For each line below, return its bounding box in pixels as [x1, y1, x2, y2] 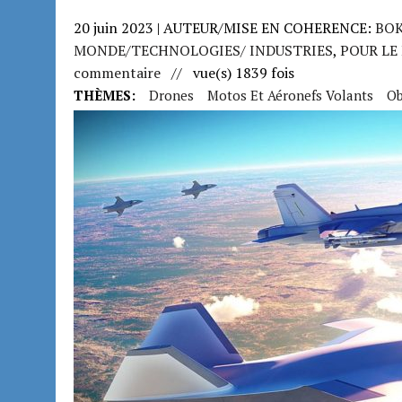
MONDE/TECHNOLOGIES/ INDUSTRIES [74, 39, 333, 60]
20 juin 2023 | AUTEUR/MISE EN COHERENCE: [74, 17, 375, 38]
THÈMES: [74, 85, 135, 104]
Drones [149, 85, 194, 104]
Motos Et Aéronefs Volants [207, 85, 373, 104]
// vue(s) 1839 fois [161, 62, 294, 83]
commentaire [74, 62, 161, 83]
